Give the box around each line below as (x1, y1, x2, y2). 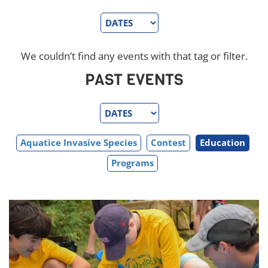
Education (199, 136, 245, 148)
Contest (150, 136, 186, 148)
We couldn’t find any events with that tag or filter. (20, 48, 248, 63)
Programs (111, 156, 154, 169)
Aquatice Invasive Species (20, 136, 137, 148)
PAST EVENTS (85, 69, 183, 90)
